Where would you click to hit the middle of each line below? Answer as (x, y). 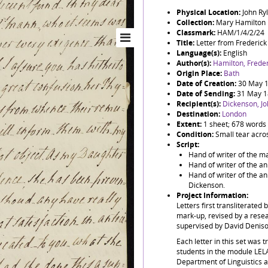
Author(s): (195, 63)
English (235, 53)
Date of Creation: (207, 83)
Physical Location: (209, 12)
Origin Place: (200, 73)
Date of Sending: (207, 94)
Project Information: (212, 195)
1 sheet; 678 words (235, 124)
